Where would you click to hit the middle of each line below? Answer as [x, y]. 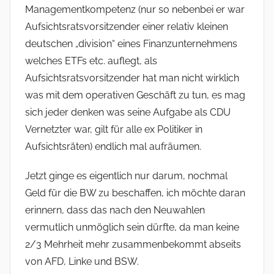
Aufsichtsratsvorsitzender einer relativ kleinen [127, 27]
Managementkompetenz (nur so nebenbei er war [135, 10]
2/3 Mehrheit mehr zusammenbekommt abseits [133, 245]
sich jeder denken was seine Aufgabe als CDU [128, 113]
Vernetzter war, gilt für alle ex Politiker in [114, 130]
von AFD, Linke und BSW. [82, 262]
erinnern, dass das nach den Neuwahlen [115, 210]
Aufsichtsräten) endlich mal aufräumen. [113, 147]
